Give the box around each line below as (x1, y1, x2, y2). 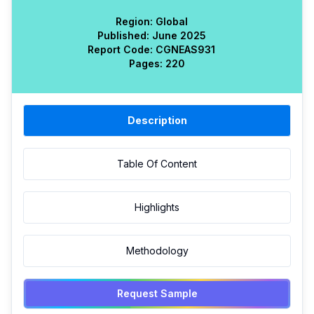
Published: (97, 29, 149, 41)
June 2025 (151, 29, 206, 41)
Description (127, 114, 187, 126)
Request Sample (116, 287, 198, 299)
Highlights (135, 201, 179, 213)
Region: (115, 15, 153, 27)
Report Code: (88, 43, 153, 55)
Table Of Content (117, 158, 197, 170)
